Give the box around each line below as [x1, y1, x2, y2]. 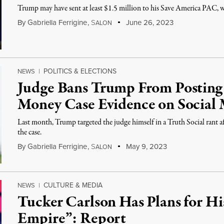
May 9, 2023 [123, 141, 167, 152]
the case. [17, 127, 42, 138]
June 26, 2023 [123, 17, 173, 28]
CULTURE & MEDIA [43, 180, 103, 190]
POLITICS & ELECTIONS [43, 66, 117, 76]
